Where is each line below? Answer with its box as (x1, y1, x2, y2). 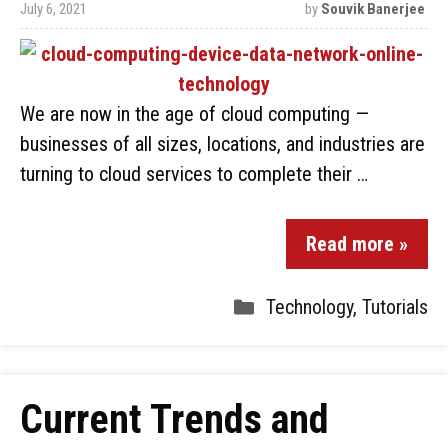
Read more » (306, 232, 408, 256)
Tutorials (362, 295, 428, 319)
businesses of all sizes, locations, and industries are (20, 132, 425, 156)
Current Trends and (20, 396, 329, 443)
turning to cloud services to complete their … (20, 162, 368, 186)
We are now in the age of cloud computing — (20, 102, 369, 126)
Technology (266, 295, 353, 319)
